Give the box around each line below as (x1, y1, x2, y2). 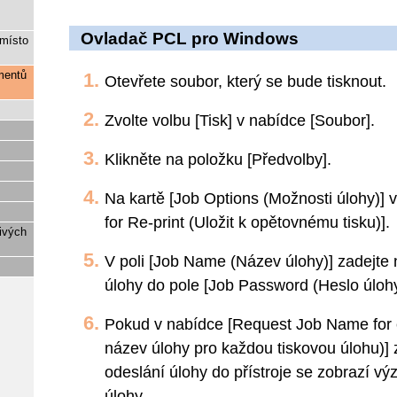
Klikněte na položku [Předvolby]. (105, 151, 331, 168)
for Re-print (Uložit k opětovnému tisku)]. (105, 214, 390, 231)
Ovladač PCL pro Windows (81, 29, 299, 48)
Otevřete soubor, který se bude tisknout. (105, 73, 386, 90)
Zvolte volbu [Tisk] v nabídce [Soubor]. (105, 112, 375, 129)
